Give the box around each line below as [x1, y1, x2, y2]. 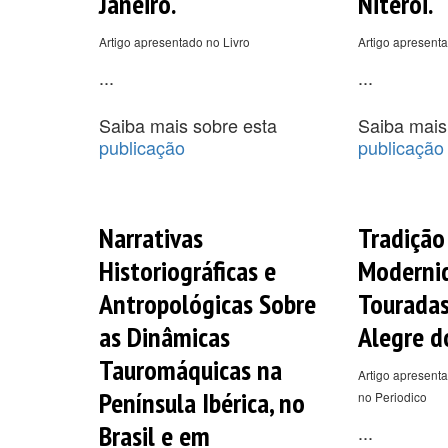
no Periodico [357, 387, 427, 405]
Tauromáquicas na [99, 350, 282, 388]
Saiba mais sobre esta [99, 111, 277, 138]
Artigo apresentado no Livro [99, 32, 250, 50]
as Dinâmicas [99, 317, 230, 355]
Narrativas [99, 218, 203, 256]
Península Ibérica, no [99, 383, 305, 421]
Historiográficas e [99, 251, 276, 289]
